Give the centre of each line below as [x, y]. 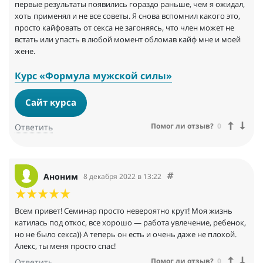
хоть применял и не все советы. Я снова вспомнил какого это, [127, 16]
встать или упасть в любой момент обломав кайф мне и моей [128, 39]
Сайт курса [51, 102]
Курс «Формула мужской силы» [93, 75]
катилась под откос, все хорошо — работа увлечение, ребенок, [130, 223]
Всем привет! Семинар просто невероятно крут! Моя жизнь [124, 211]
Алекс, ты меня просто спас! [65, 246]
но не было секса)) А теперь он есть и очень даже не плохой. [126, 235]
